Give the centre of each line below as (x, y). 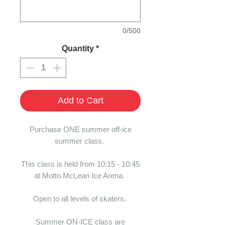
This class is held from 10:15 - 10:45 (80, 164)
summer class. (80, 141)
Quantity (78, 48)
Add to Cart (80, 100)
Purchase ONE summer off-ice (80, 129)
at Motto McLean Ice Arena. (80, 176)
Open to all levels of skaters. (80, 199)
